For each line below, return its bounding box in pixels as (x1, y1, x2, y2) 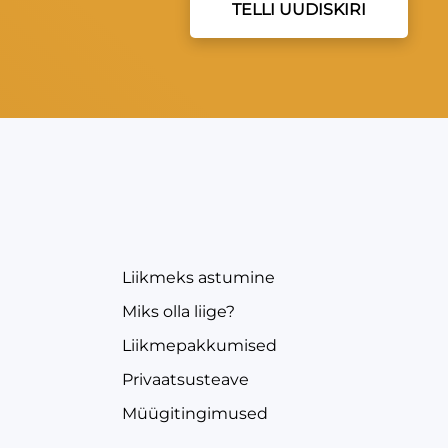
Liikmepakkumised (122, 335, 277, 355)
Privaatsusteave (122, 369, 249, 389)
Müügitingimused (122, 403, 268, 423)
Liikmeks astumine (122, 267, 275, 287)
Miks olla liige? (122, 301, 235, 321)
